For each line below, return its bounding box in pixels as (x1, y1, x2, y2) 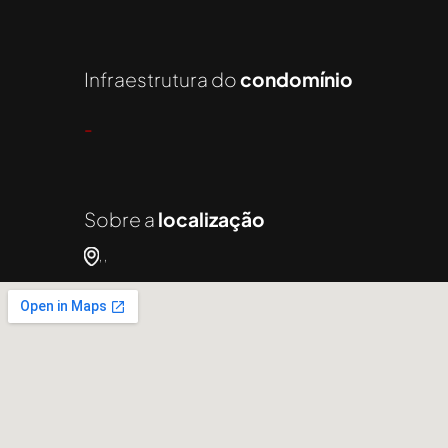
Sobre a (84, 206, 158, 231)
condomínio (240, 67, 353, 92)
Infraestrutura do (84, 67, 240, 92)
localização (158, 206, 265, 231)
